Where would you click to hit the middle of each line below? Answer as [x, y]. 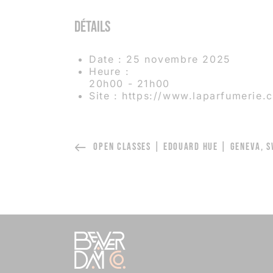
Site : [104, 96]
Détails [93, 27]
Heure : [109, 72]
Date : [106, 59]
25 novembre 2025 [179, 59]
